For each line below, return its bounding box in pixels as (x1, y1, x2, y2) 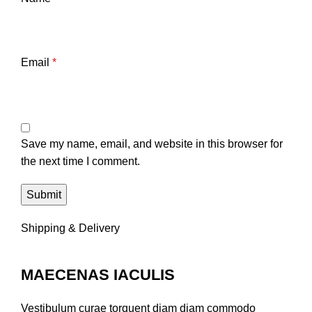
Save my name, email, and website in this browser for (21, 138, 283, 150)
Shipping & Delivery (21, 222, 120, 235)
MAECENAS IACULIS (21, 266, 175, 284)
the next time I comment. (21, 155, 140, 168)
